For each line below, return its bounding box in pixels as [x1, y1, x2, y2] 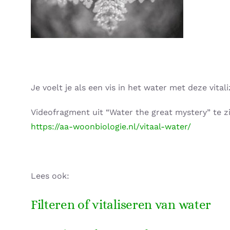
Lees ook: [30, 170, 69, 181]
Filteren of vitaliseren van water [30, 197, 212, 212]
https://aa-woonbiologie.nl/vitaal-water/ [30, 121, 191, 131]
